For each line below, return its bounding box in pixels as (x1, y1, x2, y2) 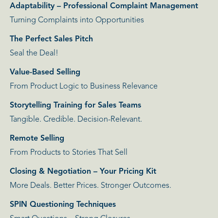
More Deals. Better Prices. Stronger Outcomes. (10, 182, 171, 190)
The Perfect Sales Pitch (10, 36, 93, 44)
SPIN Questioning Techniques (10, 201, 116, 209)
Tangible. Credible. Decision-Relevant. (10, 116, 142, 124)
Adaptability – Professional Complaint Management (10, 2, 198, 11)
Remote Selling (10, 135, 64, 143)
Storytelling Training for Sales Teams (10, 102, 141, 110)
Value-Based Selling (10, 69, 80, 77)
